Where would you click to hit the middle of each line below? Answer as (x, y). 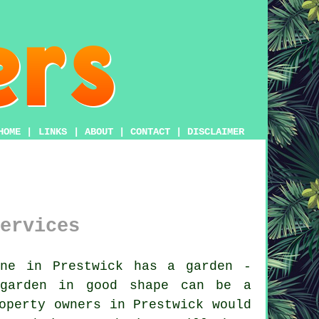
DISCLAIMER (216, 132)
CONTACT (150, 132)
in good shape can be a (149, 285)
